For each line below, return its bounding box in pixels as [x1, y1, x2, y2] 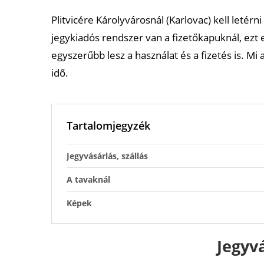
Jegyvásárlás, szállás [67, 150, 148, 161]
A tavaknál [67, 174, 110, 185]
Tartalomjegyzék [67, 118, 150, 133]
